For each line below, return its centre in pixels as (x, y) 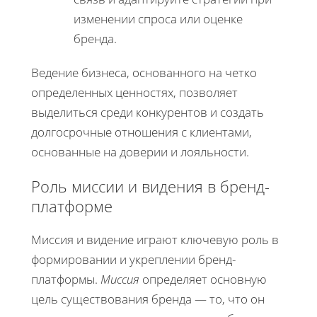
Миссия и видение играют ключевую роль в (155, 239)
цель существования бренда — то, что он (148, 299)
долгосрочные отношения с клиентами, (142, 132)
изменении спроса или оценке (158, 18)
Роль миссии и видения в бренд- (150, 186)
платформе (72, 206)
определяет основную (203, 279)
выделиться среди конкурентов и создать (148, 112)
